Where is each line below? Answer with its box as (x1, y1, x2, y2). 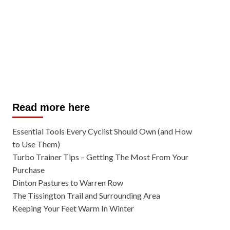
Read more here (12, 102, 90, 113)
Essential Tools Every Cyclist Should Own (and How (12, 126, 192, 136)
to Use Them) (12, 139, 60, 149)
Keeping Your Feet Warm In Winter (12, 203, 134, 213)
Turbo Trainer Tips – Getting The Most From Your (12, 152, 188, 162)
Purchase (12, 165, 45, 175)
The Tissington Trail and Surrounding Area (12, 190, 160, 200)
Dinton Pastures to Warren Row (12, 178, 123, 187)
